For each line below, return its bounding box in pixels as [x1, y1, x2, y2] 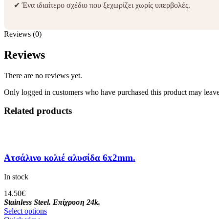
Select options [4, 206, 47, 215]
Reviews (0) [4, 29, 42, 38]
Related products [4, 106, 72, 116]
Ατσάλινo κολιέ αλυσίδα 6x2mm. [4, 152, 135, 163]
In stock [4, 172, 28, 181]
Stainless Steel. [4, 197, 51, 206]
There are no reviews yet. [4, 71, 82, 80]
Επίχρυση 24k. [53, 197, 100, 206]
